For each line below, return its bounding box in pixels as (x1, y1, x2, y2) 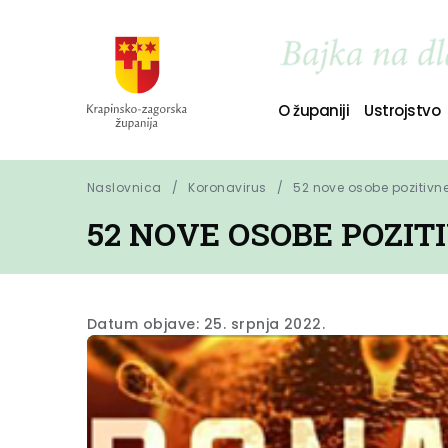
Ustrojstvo (364, 99, 441, 121)
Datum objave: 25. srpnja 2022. (87, 314, 326, 334)
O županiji (277, 99, 350, 121)
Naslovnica (87, 179, 162, 196)
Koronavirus (188, 179, 267, 196)
